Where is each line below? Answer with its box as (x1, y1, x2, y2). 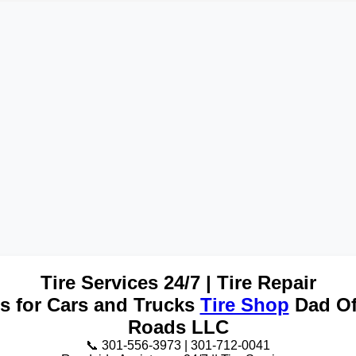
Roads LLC (127, 316, 229, 338)
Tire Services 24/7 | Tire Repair (40, 272, 316, 293)
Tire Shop (199, 294, 289, 315)
